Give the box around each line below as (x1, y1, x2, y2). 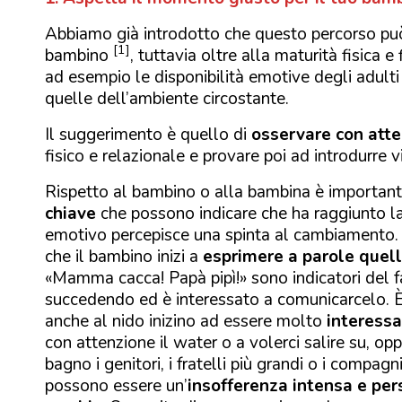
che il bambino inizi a (45, 244, 203, 268)
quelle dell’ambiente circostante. (45, 86, 289, 110)
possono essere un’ (45, 373, 188, 398)
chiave (45, 201, 100, 225)
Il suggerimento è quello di (45, 122, 251, 146)
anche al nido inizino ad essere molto (45, 309, 322, 333)
